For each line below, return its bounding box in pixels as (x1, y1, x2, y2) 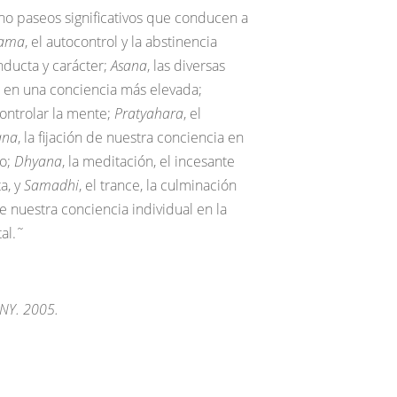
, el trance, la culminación (79, 175, 237, 195)
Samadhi (24, 175, 79, 195)
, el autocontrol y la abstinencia (25, 32, 217, 51)
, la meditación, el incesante (62, 152, 235, 171)
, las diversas (147, 56, 225, 75)
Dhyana (14, 152, 62, 171)
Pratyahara (114, 104, 183, 123)
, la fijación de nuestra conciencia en (18, 128, 244, 147)
